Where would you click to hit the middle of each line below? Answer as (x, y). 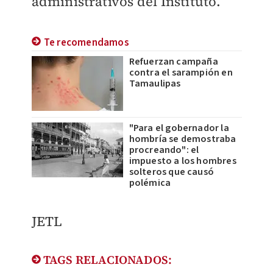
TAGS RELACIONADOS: (106, 260)
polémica (150, 183)
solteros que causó (172, 172)
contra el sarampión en (181, 73)
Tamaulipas (155, 84)
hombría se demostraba (183, 139)
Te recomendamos (86, 43)
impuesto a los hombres (183, 161)
